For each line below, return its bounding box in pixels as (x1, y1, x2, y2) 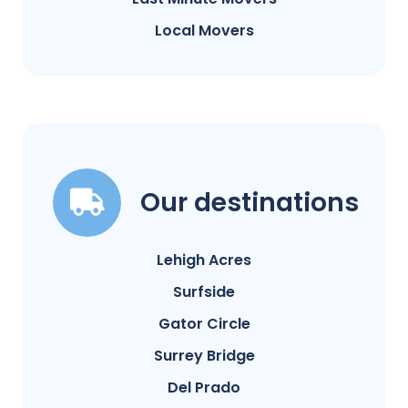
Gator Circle (158, 313, 250, 335)
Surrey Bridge (153, 345, 255, 367)
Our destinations (140, 185, 359, 221)
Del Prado (168, 377, 240, 399)
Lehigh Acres (157, 250, 251, 271)
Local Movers (154, 20, 254, 42)
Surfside (173, 281, 235, 303)
